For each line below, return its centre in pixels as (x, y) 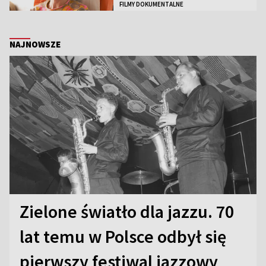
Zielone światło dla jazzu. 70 (127, 212)
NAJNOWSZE (35, 44)
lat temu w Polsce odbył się (123, 237)
